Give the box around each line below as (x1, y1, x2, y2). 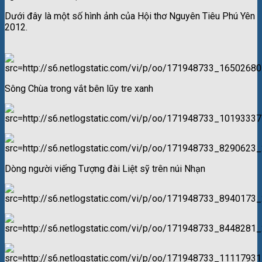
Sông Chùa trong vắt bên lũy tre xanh (5, 82, 153, 94)
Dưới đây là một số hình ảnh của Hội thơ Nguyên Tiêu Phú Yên (5, 10, 255, 22)
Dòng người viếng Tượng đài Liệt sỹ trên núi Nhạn (5, 163, 205, 174)
